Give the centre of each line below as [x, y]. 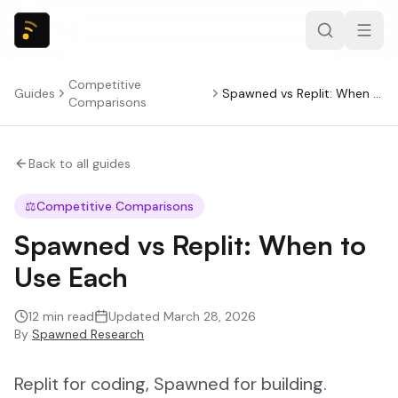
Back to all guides [80, 163]
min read [67, 316]
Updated [136, 316]
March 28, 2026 [210, 316]
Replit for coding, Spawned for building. [171, 384]
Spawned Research [88, 334]
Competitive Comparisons [115, 206]
